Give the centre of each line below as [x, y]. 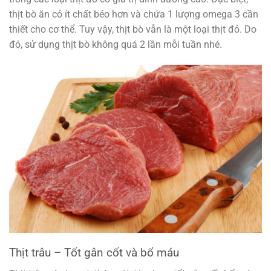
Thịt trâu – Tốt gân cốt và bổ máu [94, 253]
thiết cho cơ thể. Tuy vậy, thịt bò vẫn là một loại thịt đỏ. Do [133, 30]
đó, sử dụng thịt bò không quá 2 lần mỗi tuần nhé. [116, 45]
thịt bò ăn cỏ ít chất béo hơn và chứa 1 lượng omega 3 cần [134, 15]
